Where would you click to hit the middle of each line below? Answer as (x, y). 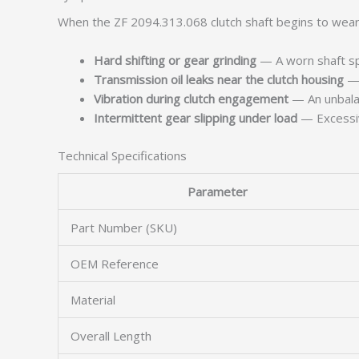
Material (93, 300)
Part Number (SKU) (124, 228)
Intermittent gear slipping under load (196, 118)
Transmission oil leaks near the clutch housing (219, 79)
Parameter (218, 192)
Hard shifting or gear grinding (175, 60)
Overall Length (111, 336)
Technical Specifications (122, 155)
